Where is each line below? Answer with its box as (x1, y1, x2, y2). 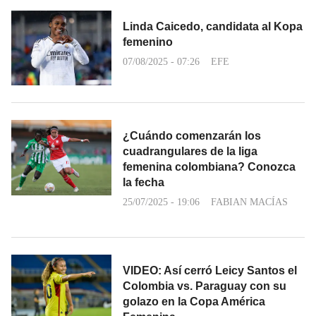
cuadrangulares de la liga (123, 145, 257, 157)
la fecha (123, 176, 164, 188)
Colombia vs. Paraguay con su (123, 280, 286, 292)
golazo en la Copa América (123, 296, 265, 308)
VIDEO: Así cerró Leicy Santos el (123, 265, 297, 276)
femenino (123, 35, 173, 48)
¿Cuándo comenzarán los (123, 130, 261, 142)
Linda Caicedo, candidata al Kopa (123, 20, 303, 32)
